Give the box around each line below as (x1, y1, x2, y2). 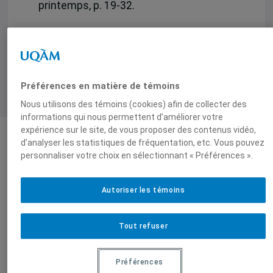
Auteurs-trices (18, 147, 120, 166)
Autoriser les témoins (101, 186, 185, 195)
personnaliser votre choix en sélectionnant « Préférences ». (20, 151, 253, 161)
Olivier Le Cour (16, 190, 84, 202)
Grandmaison (16, 204, 78, 216)
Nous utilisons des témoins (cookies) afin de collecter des (20, 99, 247, 110)
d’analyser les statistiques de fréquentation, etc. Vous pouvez (20, 138, 264, 148)
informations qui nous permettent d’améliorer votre (20, 112, 223, 122)
